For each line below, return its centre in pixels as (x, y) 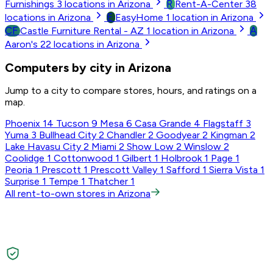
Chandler (126, 135)
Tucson (73, 124)
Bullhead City (68, 135)
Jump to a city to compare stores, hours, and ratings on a (131, 91)
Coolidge (25, 158)
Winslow (203, 147)
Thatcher (108, 182)
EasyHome (139, 18)
